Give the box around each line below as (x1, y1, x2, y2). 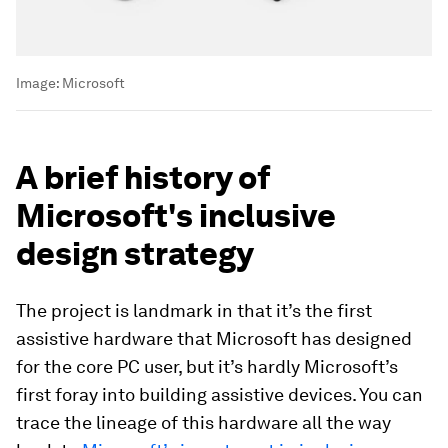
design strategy (16, 234, 254, 274)
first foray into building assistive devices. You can (16, 384, 423, 406)
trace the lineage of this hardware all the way (16, 412, 391, 434)
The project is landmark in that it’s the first (16, 300, 372, 322)
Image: (16, 75, 62, 92)
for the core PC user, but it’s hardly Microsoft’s (16, 356, 398, 378)
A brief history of (16, 158, 270, 198)
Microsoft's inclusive (16, 196, 336, 236)
